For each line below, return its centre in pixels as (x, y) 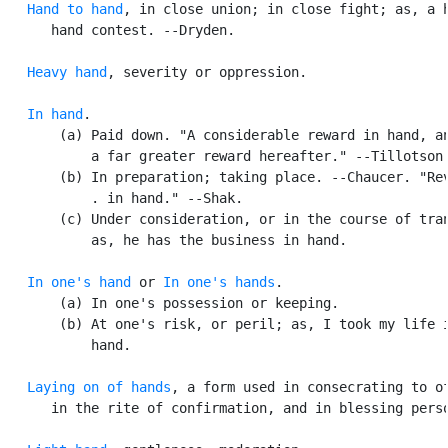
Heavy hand (67, 71)
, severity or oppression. (207, 71)
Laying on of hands (99, 386)
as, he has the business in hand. (175, 239)
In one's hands (219, 281)
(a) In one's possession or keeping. (171, 302)
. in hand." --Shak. (123, 197)
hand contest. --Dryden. (119, 29)
